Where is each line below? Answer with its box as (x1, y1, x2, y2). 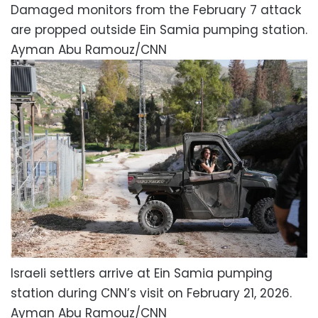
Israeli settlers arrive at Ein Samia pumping (11, 264, 273, 282)
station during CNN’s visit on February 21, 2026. (11, 284, 292, 302)
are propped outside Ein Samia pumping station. (11, 21, 307, 38)
